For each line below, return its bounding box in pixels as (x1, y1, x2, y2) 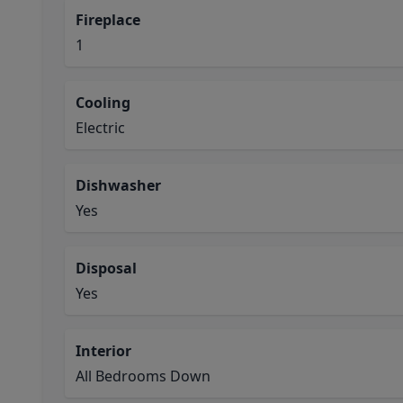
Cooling (76, 93, 130, 112)
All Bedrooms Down (76, 366, 210, 386)
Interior (76, 341, 131, 361)
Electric (76, 118, 125, 138)
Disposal (76, 258, 137, 278)
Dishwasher (76, 175, 161, 195)
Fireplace (76, 10, 140, 30)
